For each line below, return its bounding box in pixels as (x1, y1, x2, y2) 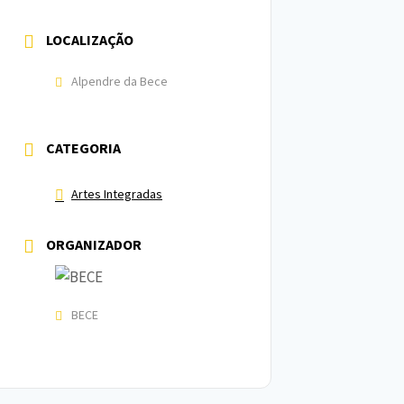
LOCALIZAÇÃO (46, 31, 133, 49)
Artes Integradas (71, 186, 162, 202)
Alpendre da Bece (71, 73, 168, 89)
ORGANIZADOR (46, 235, 142, 253)
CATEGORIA (46, 139, 121, 157)
